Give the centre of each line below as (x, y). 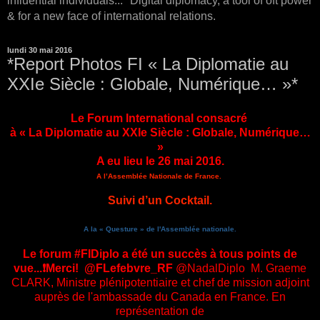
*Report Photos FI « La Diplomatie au (148, 64)
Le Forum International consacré (160, 118)
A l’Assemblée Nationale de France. (159, 176)
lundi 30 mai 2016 (40, 50)
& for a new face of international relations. (111, 16)
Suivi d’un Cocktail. (160, 200)
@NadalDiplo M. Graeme (240, 268)
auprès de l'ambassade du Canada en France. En (160, 296)
